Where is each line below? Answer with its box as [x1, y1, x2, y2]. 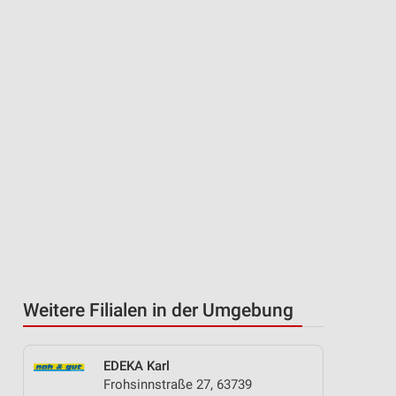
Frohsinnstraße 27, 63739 [103, 377, 252, 392]
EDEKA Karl [103, 358, 170, 374]
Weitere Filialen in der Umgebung [23, 300, 293, 321]
